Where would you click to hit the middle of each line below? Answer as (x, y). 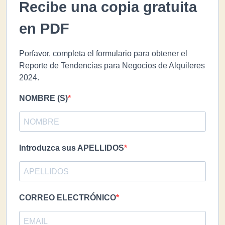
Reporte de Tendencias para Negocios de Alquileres (112, 66)
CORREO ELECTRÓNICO (68, 198)
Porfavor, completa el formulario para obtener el (103, 54)
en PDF (44, 29)
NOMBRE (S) (43, 98)
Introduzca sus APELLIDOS (72, 148)
